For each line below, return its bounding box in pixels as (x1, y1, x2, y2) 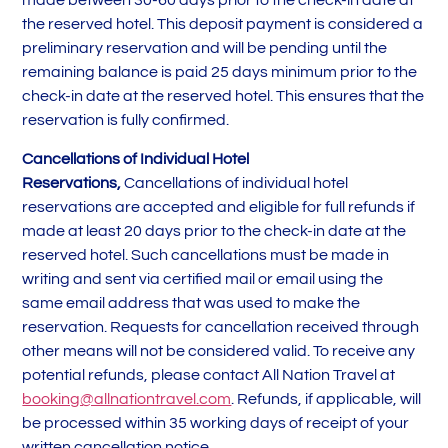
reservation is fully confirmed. (22, 112, 230, 129)
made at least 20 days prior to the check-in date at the (22, 222, 407, 239)
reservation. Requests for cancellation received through (22, 318, 420, 335)
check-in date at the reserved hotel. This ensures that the (22, 88, 425, 105)
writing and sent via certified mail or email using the (22, 270, 384, 287)
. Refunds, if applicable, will (231, 390, 422, 407)
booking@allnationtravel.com (22, 390, 232, 407)
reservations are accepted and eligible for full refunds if (22, 198, 416, 215)
